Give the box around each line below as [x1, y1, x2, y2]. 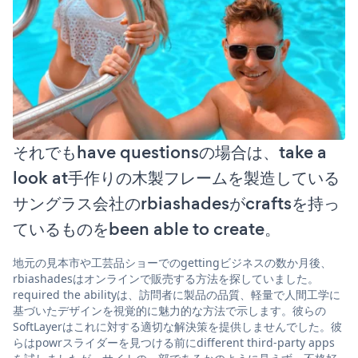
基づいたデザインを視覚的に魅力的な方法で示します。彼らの [13, 303, 326, 319]
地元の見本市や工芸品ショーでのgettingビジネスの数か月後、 [13, 255, 332, 271]
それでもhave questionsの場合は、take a [13, 140, 327, 165]
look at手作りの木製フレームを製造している [13, 165, 340, 191]
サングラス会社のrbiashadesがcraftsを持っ [13, 191, 340, 217]
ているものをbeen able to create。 [13, 217, 280, 242]
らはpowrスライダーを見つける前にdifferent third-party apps [13, 335, 335, 351]
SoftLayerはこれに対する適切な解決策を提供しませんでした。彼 [13, 319, 342, 335]
